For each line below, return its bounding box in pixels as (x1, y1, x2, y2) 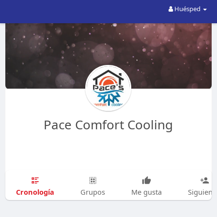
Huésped (173, 4, 202, 13)
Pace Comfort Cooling (44, 116, 173, 133)
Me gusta (131, 187, 162, 197)
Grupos (80, 187, 105, 197)
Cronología (15, 186, 54, 197)
